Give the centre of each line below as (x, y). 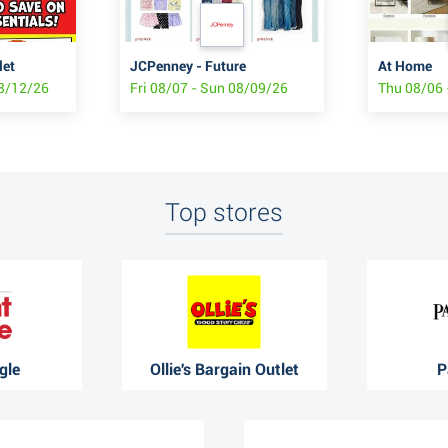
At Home (405, 66)
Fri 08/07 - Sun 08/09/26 (209, 88)
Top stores (224, 213)
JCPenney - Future (188, 66)
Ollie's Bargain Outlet (224, 369)
